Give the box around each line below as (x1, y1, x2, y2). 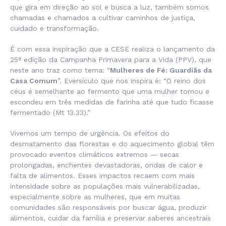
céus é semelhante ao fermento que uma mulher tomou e (10, 87, 209, 96)
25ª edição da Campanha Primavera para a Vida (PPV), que (10, 55, 211, 64)
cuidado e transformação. (10, 24, 99, 33)
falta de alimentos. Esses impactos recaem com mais (10, 172, 195, 180)
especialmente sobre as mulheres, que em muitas (10, 193, 180, 201)
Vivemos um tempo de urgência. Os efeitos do (10, 129, 169, 138)
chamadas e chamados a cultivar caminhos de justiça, (10, 14, 195, 22)
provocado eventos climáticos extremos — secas (10, 150, 179, 159)
